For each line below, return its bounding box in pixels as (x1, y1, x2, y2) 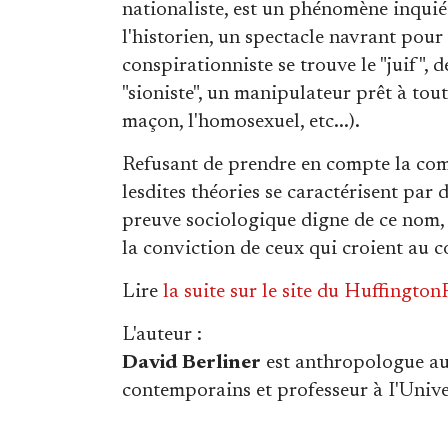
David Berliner (122, 353, 261, 373)
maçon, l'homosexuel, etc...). (122, 112, 360, 132)
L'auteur (122, 325, 192, 345)
